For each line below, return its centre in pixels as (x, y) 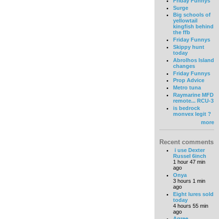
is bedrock (186, 108)
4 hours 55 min (190, 206)
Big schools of (192, 15)
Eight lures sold (193, 194)
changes (184, 66)
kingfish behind (193, 27)
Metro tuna (187, 88)
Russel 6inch (189, 156)
